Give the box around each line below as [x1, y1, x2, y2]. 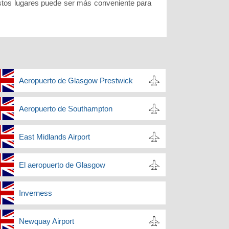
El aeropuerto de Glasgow [18, 161, 105, 170]
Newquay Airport [18, 217, 74, 226]
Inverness [18, 189, 52, 198]
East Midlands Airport [18, 132, 90, 142]
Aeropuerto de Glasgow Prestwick [18, 76, 133, 85]
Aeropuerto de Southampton [18, 104, 112, 113]
